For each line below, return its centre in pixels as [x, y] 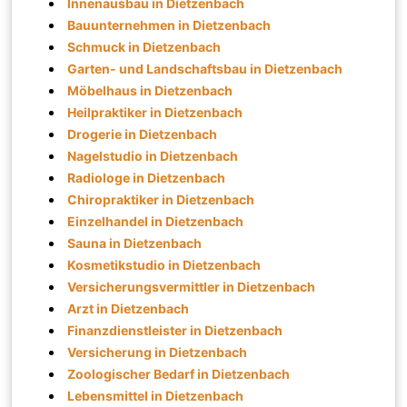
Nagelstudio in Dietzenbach [153, 155]
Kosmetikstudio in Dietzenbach [164, 264]
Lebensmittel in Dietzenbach [156, 395]
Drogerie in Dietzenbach [143, 134]
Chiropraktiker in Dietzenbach [161, 199]
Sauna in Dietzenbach [135, 243]
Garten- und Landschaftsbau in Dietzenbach [205, 68]
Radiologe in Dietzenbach [147, 177]
